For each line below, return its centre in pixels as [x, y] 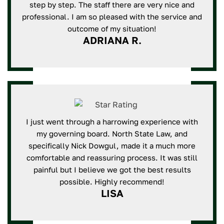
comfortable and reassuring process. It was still [112, 157]
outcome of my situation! [112, 28]
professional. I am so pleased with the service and [112, 16]
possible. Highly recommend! [112, 181]
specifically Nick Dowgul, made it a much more [112, 145]
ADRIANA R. [112, 40]
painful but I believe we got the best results [112, 169]
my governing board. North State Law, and [112, 133]
